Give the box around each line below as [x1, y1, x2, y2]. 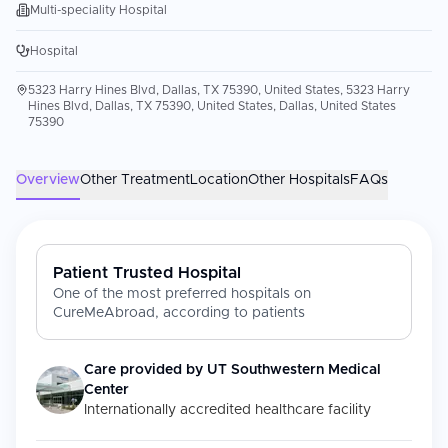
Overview [16, 173, 80, 187]
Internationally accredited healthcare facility [84, 403, 371, 417]
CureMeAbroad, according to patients [53, 306, 305, 320]
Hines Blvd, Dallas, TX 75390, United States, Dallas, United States [28, 100, 396, 112]
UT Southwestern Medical [207, 363, 381, 377]
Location [190, 173, 248, 187]
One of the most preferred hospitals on [53, 287, 311, 301]
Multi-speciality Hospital [30, 4, 167, 16]
